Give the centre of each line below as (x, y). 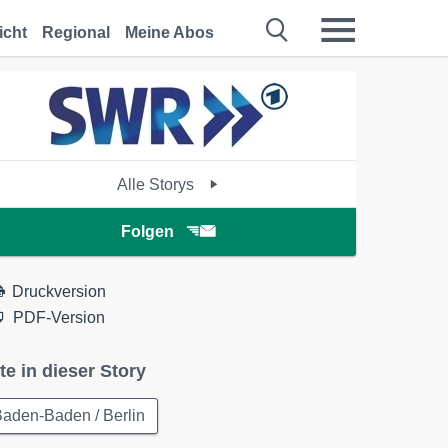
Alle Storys (158, 184)
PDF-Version (59, 317)
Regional (76, 32)
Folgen (147, 231)
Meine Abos (169, 32)
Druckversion (59, 291)
